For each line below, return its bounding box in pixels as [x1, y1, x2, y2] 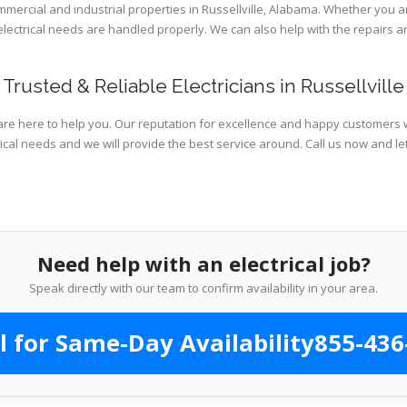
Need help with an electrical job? [36, 250, 371, 277]
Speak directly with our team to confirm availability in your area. [29, 280, 378, 296]
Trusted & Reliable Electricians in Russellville [3, 74, 404, 97]
